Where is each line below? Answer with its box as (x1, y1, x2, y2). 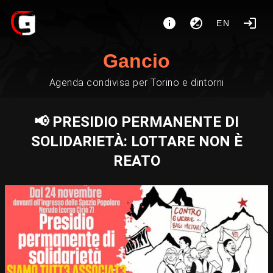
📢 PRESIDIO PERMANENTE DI (34, 113, 239, 130)
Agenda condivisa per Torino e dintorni (49, 77, 224, 88)
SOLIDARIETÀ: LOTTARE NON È (30, 133, 243, 150)
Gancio (103, 50, 170, 72)
